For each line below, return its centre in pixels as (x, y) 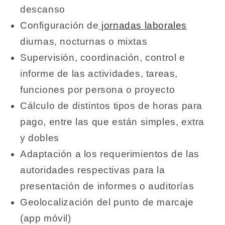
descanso (43, 10)
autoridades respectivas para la (93, 170)
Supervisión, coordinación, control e (103, 58)
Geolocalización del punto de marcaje (107, 202)
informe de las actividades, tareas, (99, 74)
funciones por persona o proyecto (98, 90)
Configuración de (60, 26)
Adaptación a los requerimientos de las (110, 154)
